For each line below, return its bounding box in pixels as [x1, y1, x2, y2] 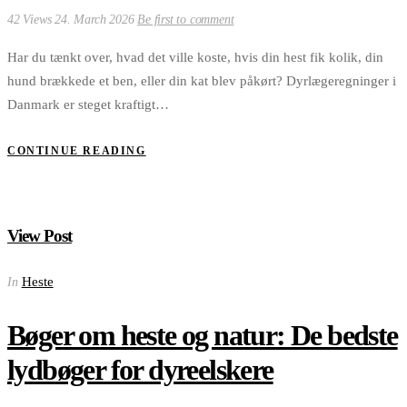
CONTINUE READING [7, 144, 146, 157]
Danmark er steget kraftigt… [7, 96, 169, 112]
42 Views [7, 12, 55, 26]
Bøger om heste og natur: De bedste [7, 319, 398, 352]
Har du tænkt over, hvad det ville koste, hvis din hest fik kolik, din [7, 49, 383, 65]
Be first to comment [137, 12, 234, 26]
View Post [7, 226, 72, 246]
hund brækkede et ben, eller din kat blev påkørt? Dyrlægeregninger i [7, 73, 396, 88]
